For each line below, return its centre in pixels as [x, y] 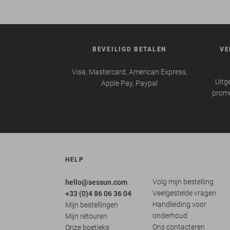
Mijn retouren [86, 216]
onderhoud [170, 215]
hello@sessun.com [96, 182]
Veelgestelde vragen [184, 193]
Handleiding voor [179, 204]
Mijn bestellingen [92, 205]
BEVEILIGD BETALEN [129, 49]
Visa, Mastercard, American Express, [129, 72]
